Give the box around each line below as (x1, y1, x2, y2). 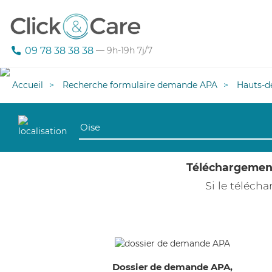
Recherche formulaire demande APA (63, 80, 217, 90)
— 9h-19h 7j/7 (93, 45, 152, 56)
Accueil (12, 80, 43, 90)
